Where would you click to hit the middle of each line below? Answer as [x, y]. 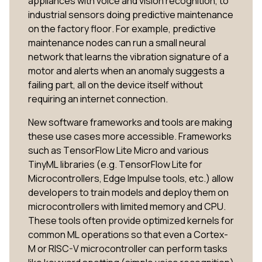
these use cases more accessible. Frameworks [130, 137]
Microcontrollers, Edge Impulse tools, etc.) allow [131, 179]
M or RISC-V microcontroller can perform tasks [128, 249]
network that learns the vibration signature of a [128, 57]
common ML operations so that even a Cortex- [128, 235]
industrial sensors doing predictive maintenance [131, 15]
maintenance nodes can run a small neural [117, 43]
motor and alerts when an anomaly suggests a [126, 71]
